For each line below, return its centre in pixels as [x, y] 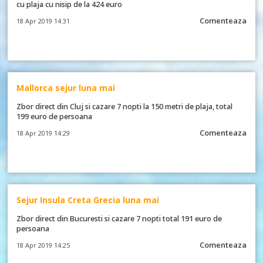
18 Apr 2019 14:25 [43, 245]
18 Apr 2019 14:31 [43, 21]
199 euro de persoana [55, 117]
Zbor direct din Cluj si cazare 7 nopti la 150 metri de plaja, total [125, 107]
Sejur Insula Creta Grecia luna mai [88, 200]
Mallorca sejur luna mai [66, 88]
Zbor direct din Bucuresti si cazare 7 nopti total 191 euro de [119, 219]
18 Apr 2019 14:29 [43, 133]
